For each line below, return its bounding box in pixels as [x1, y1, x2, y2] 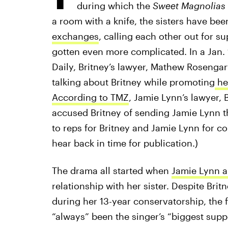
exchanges [51, 31, 99, 42]
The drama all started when [51, 165, 172, 176]
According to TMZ [51, 92, 129, 103]
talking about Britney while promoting [51, 76, 215, 88]
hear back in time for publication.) [51, 137, 198, 149]
